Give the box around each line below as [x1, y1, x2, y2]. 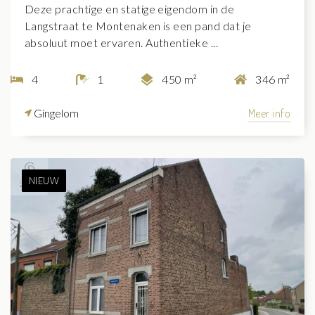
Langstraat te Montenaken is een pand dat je [25, 19, 252, 33]
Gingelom [32, 106, 79, 120]
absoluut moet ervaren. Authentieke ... [25, 36, 219, 50]
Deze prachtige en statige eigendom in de [25, 2, 235, 16]
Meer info [247, 106, 290, 121]
